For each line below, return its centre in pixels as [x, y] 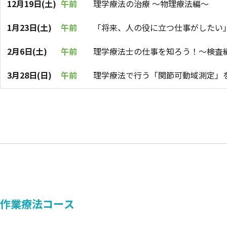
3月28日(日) [30, 75]
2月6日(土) [27, 51]
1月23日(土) [30, 28]
